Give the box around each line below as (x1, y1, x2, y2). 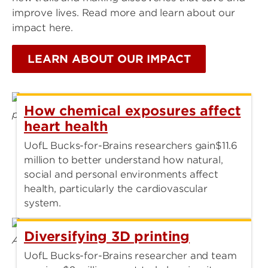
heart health (24, 118, 108, 134)
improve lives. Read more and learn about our (12, 7, 235, 19)
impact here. (12, 22, 74, 33)
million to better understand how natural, (24, 154, 223, 166)
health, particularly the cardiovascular (24, 183, 208, 194)
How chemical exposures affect (24, 103, 241, 118)
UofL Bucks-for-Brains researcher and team (24, 250, 237, 261)
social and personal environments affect (24, 169, 218, 180)
